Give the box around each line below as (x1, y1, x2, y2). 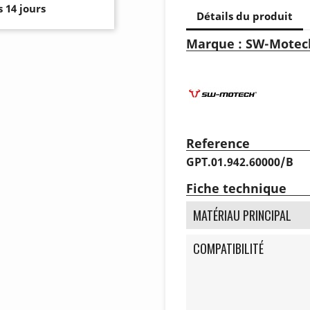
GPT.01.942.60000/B (186, 154, 293, 170)
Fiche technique (186, 179, 286, 197)
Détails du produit (197, 9, 293, 24)
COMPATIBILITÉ (193, 239, 264, 257)
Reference (186, 134, 250, 152)
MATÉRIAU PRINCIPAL (193, 206, 291, 224)
